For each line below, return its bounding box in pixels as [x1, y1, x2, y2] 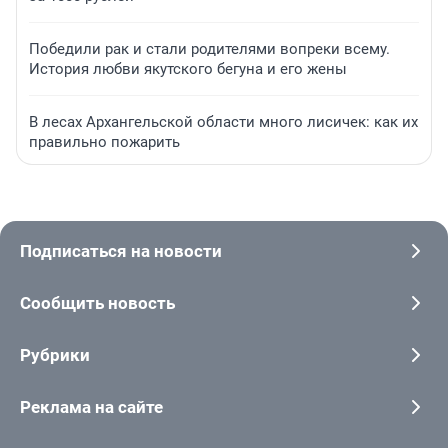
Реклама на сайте [20, 397, 163, 418]
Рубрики [20, 345, 90, 366]
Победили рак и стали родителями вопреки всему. [29, 40, 390, 59]
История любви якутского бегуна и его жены [29, 60, 347, 79]
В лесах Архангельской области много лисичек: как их [29, 113, 418, 132]
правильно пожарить [29, 133, 180, 152]
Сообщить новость [20, 293, 175, 314]
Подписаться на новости [20, 241, 222, 262]
